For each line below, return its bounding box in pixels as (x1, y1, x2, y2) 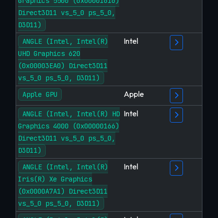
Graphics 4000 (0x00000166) (18, 122, 119, 130)
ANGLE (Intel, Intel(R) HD (22, 109, 120, 118)
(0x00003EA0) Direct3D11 (18, 61, 108, 70)
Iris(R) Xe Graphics (18, 175, 92, 183)
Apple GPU (22, 90, 57, 99)
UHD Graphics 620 (18, 49, 80, 58)
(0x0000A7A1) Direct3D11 (18, 187, 108, 196)
